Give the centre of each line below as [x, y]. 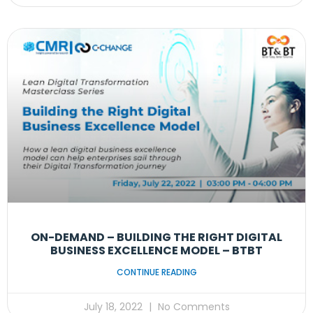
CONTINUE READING [156, 272]
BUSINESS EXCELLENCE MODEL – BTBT [156, 251]
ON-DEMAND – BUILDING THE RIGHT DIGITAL [156, 238]
